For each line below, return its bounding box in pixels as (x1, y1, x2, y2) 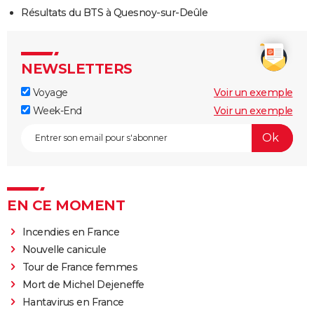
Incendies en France (22, 225, 120, 238)
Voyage (30, 86, 68, 99)
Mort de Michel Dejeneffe (22, 278, 144, 291)
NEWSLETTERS (21, 60, 132, 77)
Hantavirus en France (22, 295, 124, 308)
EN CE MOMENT (7, 196, 125, 214)
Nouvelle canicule (22, 243, 107, 256)
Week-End (30, 104, 82, 117)
